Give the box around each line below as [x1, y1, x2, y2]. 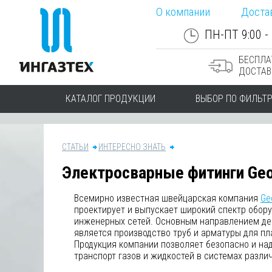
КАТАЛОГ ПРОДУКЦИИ [66, 93, 155, 104]
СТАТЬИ [62, 142, 89, 152]
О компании [156, 5, 210, 19]
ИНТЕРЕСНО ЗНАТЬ [98, 142, 166, 152]
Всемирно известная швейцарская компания [74, 192, 260, 204]
